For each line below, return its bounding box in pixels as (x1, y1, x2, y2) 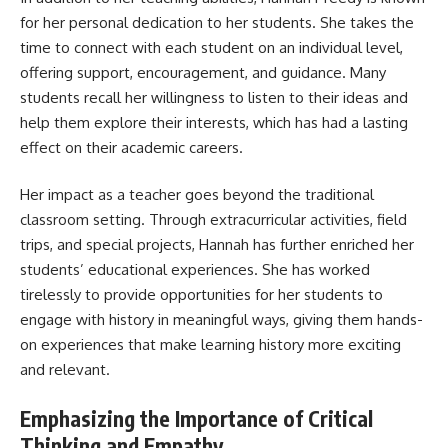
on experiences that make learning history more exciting (20, 335, 401, 354)
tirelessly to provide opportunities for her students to (20, 285, 383, 304)
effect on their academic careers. (20, 137, 243, 157)
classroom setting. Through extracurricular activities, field (20, 210, 407, 229)
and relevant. (20, 360, 110, 379)
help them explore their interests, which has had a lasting (20, 112, 408, 132)
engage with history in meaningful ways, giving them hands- (20, 310, 423, 329)
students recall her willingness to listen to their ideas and (20, 87, 408, 107)
